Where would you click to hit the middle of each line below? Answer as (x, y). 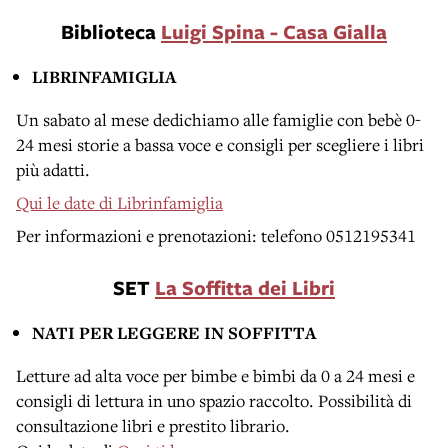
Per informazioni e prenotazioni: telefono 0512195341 (216, 235)
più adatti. (53, 169)
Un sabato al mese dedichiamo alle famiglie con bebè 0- (218, 119)
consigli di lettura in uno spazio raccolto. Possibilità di (214, 400)
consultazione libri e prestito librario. (153, 425)
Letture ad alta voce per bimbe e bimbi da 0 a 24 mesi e (215, 375)
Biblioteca (111, 31)
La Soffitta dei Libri (245, 287)
